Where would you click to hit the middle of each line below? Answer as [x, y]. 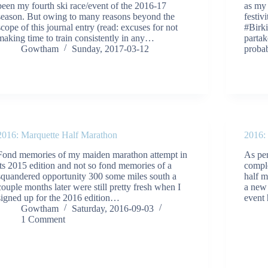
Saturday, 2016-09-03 [113, 208]
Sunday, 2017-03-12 [111, 48]
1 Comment [43, 219]
